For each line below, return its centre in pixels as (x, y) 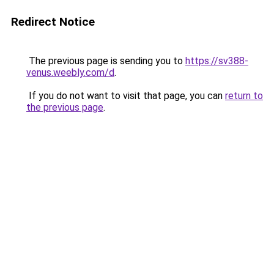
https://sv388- (217, 61)
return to (244, 96)
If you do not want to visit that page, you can (126, 96)
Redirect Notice (53, 22)
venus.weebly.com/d (70, 72)
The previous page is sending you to (106, 61)
